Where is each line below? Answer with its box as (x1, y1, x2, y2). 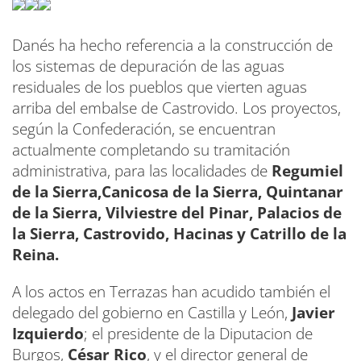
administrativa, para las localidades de (12, 160, 272, 181)
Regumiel (272, 160, 347, 181)
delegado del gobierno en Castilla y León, (12, 302, 288, 323)
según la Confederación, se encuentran (12, 118, 276, 139)
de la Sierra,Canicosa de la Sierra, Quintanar (12, 181, 343, 202)
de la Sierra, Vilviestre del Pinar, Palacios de (12, 202, 342, 223)
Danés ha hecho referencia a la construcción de (12, 35, 333, 56)
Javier (288, 302, 335, 323)
